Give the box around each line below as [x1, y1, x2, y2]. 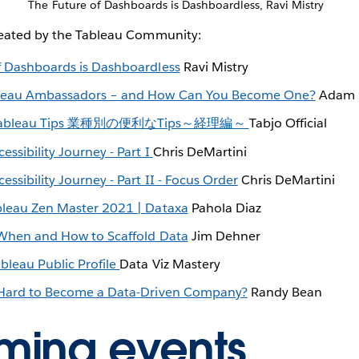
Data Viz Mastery [119, 256, 220, 273]
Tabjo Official [248, 115, 330, 132]
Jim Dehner [188, 228, 264, 245]
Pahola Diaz [188, 199, 264, 216]
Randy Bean [247, 284, 322, 301]
